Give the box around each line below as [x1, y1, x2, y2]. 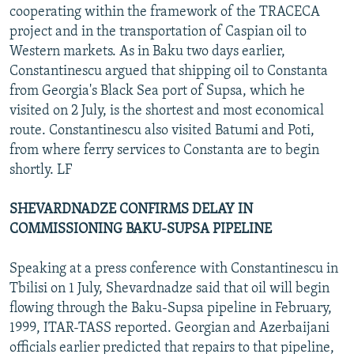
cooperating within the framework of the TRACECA [9, 4, 320, 20]
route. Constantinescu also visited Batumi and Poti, [9, 122, 314, 138]
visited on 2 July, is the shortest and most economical [9, 103, 324, 119]
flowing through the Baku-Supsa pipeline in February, [9, 300, 332, 316]
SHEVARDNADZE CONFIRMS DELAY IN [9, 201, 253, 217]
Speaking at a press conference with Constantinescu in [9, 261, 338, 277]
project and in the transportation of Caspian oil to [9, 24, 307, 40]
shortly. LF [9, 162, 72, 178]
